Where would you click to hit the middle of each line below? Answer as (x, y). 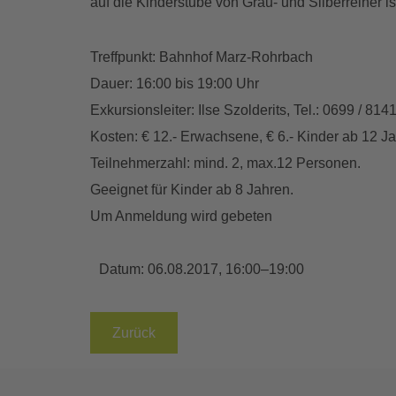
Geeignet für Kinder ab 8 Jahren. (192, 190)
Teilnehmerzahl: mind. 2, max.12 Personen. (225, 164)
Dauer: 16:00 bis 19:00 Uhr (175, 84)
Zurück (134, 333)
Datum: (123, 270)
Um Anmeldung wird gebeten (181, 217)
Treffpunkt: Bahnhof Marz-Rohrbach (202, 57)
